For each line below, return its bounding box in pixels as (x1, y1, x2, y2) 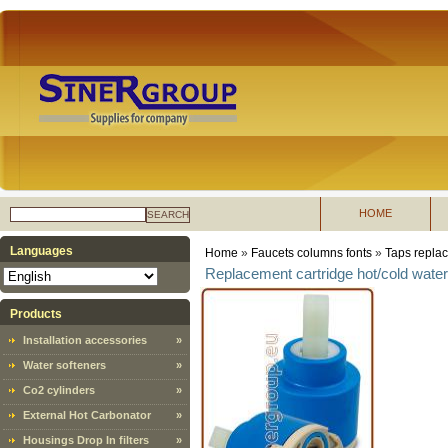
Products (10, 307, 62, 321)
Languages (10, 244, 73, 258)
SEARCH (147, 209, 189, 220)
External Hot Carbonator (23, 409, 151, 421)
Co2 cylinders (23, 384, 95, 396)
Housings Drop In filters (23, 434, 149, 446)
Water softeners (23, 359, 106, 371)
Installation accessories (23, 334, 147, 346)
